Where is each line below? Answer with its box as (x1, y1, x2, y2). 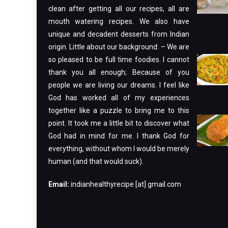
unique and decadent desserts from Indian (48, 30, 189, 38)
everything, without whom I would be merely (48, 145, 189, 153)
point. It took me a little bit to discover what (48, 119, 189, 127)
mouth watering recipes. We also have (48, 17, 189, 25)
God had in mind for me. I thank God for (48, 132, 189, 140)
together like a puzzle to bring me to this (48, 106, 189, 115)
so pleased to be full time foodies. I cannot (48, 55, 189, 64)
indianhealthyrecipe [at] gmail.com (70, 180, 181, 188)
